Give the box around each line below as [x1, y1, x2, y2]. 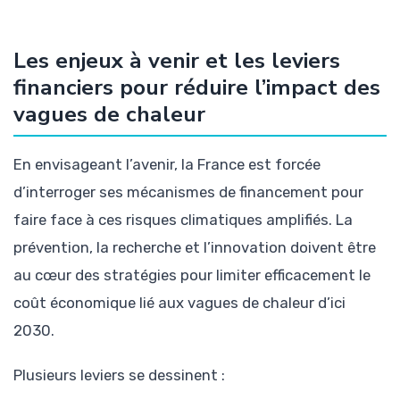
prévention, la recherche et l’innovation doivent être [13, 237, 376, 256]
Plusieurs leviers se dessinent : [13, 365, 225, 384]
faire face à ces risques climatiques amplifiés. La [13, 210, 353, 229]
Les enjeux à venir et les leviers [13, 45, 340, 76]
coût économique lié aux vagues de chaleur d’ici [13, 293, 346, 312]
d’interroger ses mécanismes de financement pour [13, 182, 363, 201]
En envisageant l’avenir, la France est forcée [13, 154, 321, 173]
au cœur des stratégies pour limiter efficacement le [13, 265, 371, 284]
